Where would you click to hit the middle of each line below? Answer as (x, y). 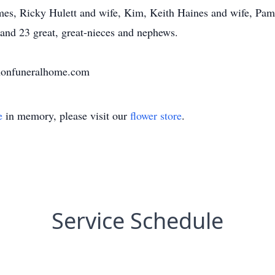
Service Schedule (137, 221)
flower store (156, 115)
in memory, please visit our (66, 115)
